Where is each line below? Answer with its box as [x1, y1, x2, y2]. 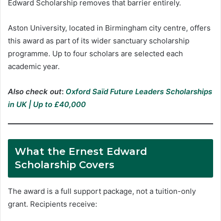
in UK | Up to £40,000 [8, 100, 86, 110]
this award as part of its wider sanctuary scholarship [8, 36, 189, 46]
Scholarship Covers [15, 159, 114, 171]
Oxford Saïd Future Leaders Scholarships [66, 87, 212, 97]
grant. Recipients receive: [8, 199, 97, 209]
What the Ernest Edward [15, 146, 147, 158]
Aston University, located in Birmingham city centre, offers [8, 23, 211, 33]
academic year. [8, 62, 60, 72]
